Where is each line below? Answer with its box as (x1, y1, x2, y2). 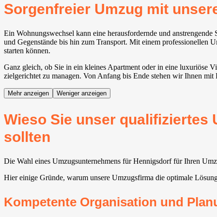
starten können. (4, 46, 50, 55)
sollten (4, 128, 50, 145)
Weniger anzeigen (57, 89, 107, 97)
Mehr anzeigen (8, 89, 49, 97)
